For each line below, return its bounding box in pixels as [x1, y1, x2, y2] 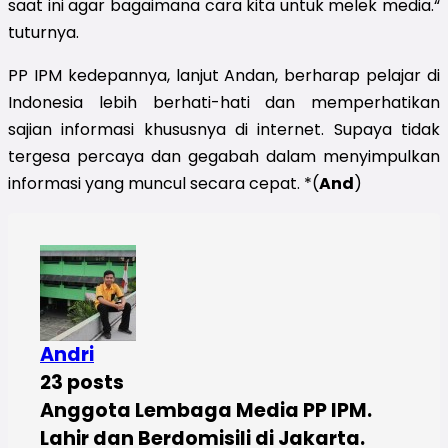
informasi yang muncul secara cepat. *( [8, 171, 319, 195]
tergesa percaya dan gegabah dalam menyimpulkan [8, 144, 440, 168]
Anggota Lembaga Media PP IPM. [40, 396, 372, 424]
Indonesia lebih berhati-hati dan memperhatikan [8, 90, 440, 114]
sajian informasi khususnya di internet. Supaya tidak [8, 117, 440, 141]
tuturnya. [8, 20, 79, 44]
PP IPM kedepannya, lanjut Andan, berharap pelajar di [8, 63, 440, 87]
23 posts [40, 368, 124, 396]
